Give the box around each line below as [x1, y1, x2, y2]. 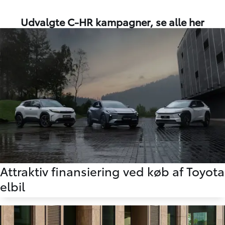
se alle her [156, 15, 204, 29]
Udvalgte [21, 15, 65, 29]
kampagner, [95, 15, 156, 29]
